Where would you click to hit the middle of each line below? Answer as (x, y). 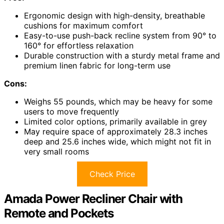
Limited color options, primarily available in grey (115, 121)
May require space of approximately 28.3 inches (116, 131)
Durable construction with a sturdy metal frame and (122, 55)
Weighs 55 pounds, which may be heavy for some (118, 101)
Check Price (112, 174)
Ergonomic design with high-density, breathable (114, 15)
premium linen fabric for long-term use (97, 65)
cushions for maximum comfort (83, 25)
